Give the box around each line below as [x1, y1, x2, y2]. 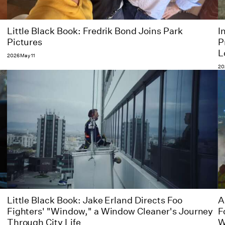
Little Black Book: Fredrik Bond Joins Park [7, 26, 183, 37]
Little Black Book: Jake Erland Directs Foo [7, 194, 182, 206]
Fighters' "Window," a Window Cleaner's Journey [7, 205, 213, 217]
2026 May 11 [7, 52, 36, 60]
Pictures [7, 37, 43, 48]
